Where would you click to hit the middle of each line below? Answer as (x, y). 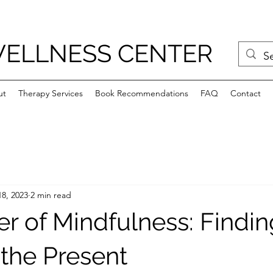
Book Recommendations (141, 93)
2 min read (51, 195)
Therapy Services (50, 93)
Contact (245, 93)
